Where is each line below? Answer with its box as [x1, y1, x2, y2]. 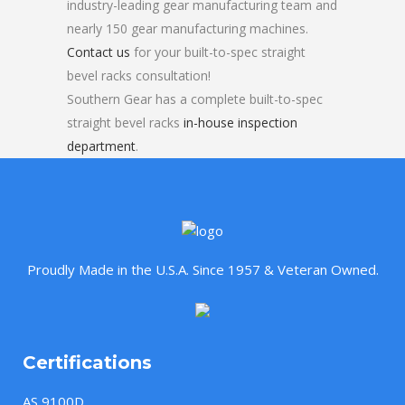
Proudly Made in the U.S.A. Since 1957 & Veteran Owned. [26, 260, 379, 279]
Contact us [67, 43, 130, 61]
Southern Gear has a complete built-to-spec [67, 90, 323, 108]
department [67, 137, 136, 155]
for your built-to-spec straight [130, 43, 306, 61]
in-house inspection [184, 114, 297, 131]
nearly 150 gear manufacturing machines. [67, 20, 308, 37]
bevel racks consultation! [67, 67, 211, 84]
